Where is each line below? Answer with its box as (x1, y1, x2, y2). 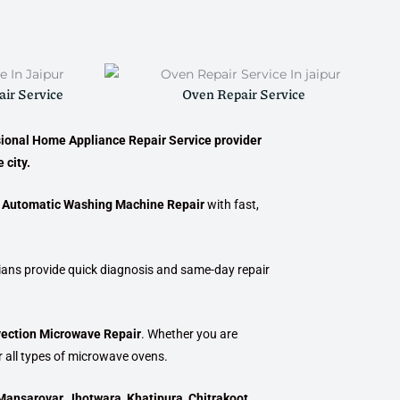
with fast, (204, 197, 259, 212)
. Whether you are (141, 327, 237, 341)
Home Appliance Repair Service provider (32, 132, 262, 147)
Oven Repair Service (181, 83, 305, 104)
